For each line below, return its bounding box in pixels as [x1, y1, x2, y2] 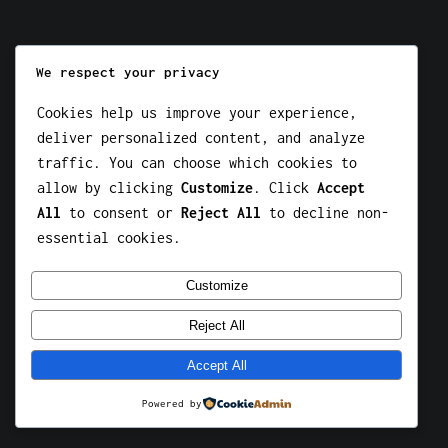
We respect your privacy [36, 64, 220, 80]
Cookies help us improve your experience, [37, 103, 357, 121]
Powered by [141, 398, 202, 409]
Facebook [211, 79, 307, 106]
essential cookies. [37, 228, 181, 246]
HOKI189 [189, 137, 259, 159]
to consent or [61, 203, 181, 221]
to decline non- [261, 203, 389, 221]
